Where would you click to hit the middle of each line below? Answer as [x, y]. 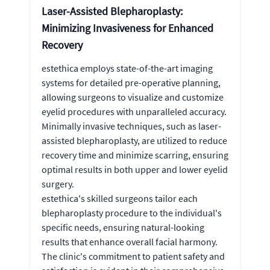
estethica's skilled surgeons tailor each [120, 198]
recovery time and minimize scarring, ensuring [135, 155]
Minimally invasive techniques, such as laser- [131, 126]
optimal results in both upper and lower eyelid [135, 169]
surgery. [58, 184]
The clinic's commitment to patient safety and [133, 256]
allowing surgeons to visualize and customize [133, 97]
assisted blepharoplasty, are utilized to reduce [134, 140]
